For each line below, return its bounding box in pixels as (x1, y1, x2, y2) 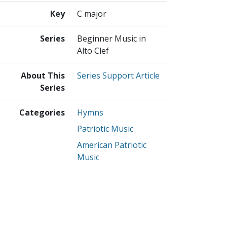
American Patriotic (77, 139, 146, 151)
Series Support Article (77, 70, 160, 82)
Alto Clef (77, 45, 109, 57)
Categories (19, 107, 65, 119)
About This (21, 70, 65, 82)
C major (77, 8, 106, 20)
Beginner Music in (77, 33, 146, 45)
